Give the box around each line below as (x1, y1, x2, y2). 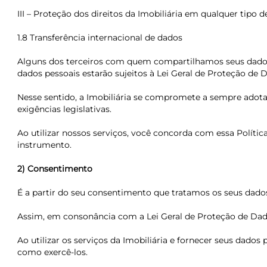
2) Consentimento (17, 163, 92, 174)
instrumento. (17, 139, 72, 150)
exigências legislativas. (17, 104, 111, 114)
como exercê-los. (17, 247, 88, 257)
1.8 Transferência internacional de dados (17, 32, 182, 43)
